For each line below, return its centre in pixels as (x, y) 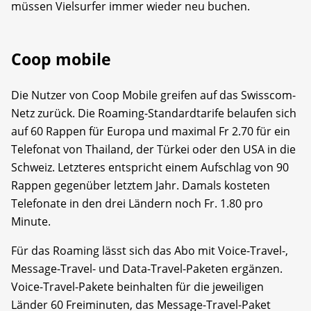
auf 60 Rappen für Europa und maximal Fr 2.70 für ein (151, 131)
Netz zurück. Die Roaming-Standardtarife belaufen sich (154, 113)
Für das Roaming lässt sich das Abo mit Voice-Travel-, (150, 250)
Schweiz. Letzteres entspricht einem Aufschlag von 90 (150, 167)
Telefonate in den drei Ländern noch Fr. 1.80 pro (137, 203)
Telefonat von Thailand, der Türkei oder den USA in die (153, 149)
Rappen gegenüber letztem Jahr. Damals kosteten (141, 185)
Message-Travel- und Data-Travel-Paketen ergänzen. (147, 268)
